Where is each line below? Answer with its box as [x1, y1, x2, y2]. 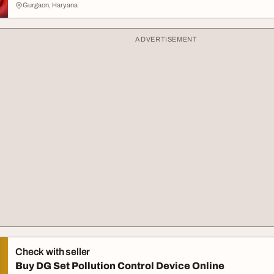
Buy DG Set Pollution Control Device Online [15, 261, 224, 271]
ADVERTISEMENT [135, 35, 198, 43]
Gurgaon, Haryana [23, 1, 78, 9]
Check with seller [15, 246, 91, 257]
